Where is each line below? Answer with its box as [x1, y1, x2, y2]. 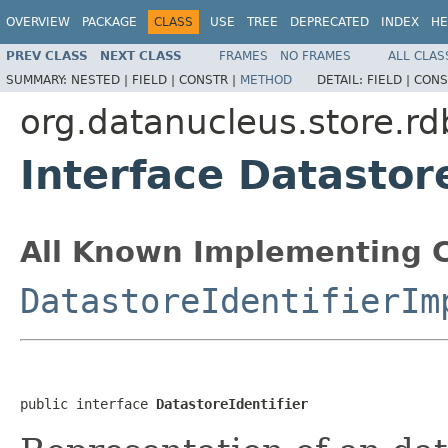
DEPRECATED [290, 15, 369, 29]
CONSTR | [179, 72, 240, 87]
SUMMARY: [6, 72, 71, 87]
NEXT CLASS [100, 48, 182, 63]
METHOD [240, 72, 292, 87]
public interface [20, 395, 156, 412]
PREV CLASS [6, 48, 88, 63]
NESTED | [71, 72, 132, 87]
